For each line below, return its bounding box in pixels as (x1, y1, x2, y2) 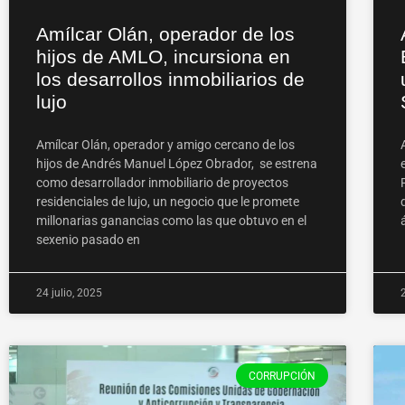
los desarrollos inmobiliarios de (36, 69, 305, 90)
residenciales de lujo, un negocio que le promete (36, 194, 299, 210)
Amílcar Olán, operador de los (36, 24, 295, 45)
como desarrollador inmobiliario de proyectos (36, 175, 288, 191)
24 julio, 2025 (36, 287, 102, 300)
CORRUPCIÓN (248, 369, 316, 382)
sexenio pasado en (36, 232, 140, 248)
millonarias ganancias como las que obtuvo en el (36, 213, 306, 229)
